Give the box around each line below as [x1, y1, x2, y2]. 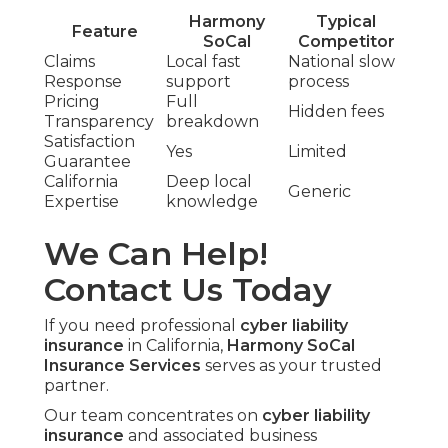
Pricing [44, 91, 100, 111]
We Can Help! [44, 233, 268, 273]
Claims [44, 51, 95, 71]
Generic [288, 181, 351, 201]
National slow [288, 51, 395, 71]
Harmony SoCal [227, 335, 355, 355]
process [288, 71, 349, 91]
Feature [72, 21, 138, 41]
